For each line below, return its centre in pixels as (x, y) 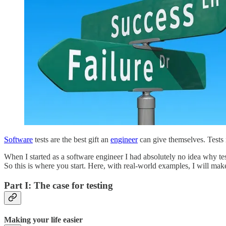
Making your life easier (43, 219)
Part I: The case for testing (59, 185)
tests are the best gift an (72, 139)
